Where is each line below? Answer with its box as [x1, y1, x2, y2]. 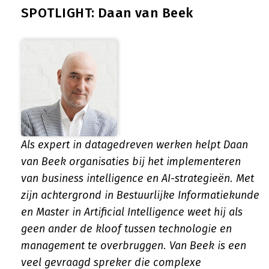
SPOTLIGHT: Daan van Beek [21, 5, 193, 21]
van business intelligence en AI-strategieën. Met [21, 172, 254, 185]
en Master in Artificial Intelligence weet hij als [21, 205, 243, 219]
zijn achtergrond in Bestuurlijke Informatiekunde [21, 189, 259, 202]
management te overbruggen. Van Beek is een [21, 239, 246, 252]
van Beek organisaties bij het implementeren [21, 155, 241, 168]
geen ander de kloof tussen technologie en [21, 222, 232, 235]
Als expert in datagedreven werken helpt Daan [21, 138, 248, 151]
